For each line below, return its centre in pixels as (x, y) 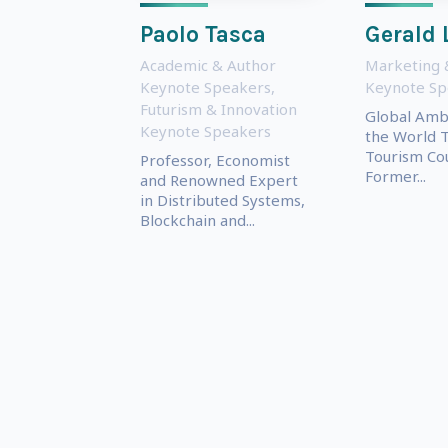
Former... (395, 175)
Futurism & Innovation (218, 108)
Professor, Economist (214, 159)
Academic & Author (207, 64)
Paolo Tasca (202, 34)
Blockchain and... (197, 219)
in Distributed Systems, (222, 199)
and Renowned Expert (218, 179)
